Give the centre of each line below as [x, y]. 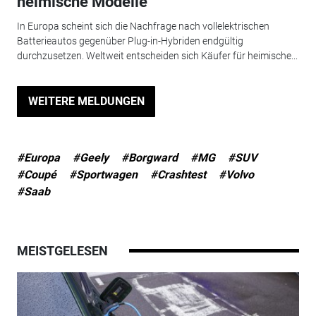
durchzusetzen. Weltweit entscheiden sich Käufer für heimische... [157, 55]
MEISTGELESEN [62, 250]
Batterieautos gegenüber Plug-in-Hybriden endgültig [130, 41]
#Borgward [149, 157]
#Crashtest [178, 174]
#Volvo [236, 174]
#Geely [90, 157]
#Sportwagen [103, 174]
